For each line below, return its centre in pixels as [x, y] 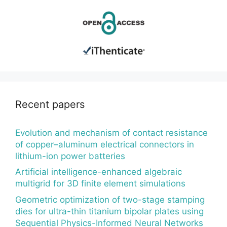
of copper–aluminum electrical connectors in [105, 144]
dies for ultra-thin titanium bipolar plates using [109, 211]
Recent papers [50, 104]
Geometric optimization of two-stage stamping [110, 199]
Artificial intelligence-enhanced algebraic [99, 172]
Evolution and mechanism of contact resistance [111, 133]
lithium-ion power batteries [70, 156]
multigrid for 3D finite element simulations [100, 184]
